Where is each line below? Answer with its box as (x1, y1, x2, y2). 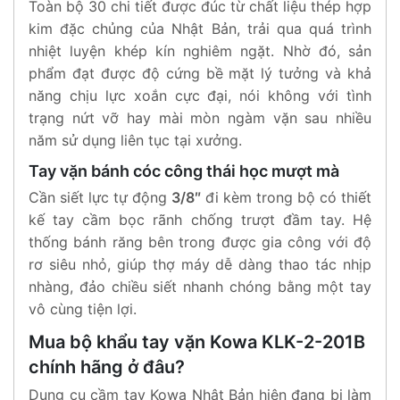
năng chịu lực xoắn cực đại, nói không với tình (29, 86, 371, 104)
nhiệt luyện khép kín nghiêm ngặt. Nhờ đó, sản (29, 41, 371, 60)
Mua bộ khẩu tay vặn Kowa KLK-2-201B (29, 330, 365, 353)
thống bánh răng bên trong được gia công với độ (29, 232, 371, 251)
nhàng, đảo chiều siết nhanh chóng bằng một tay (29, 277, 371, 296)
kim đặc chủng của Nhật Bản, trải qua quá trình (29, 19, 371, 37)
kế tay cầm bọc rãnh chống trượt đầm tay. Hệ (29, 210, 371, 229)
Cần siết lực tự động (29, 187, 171, 206)
